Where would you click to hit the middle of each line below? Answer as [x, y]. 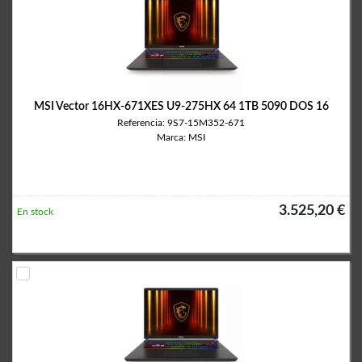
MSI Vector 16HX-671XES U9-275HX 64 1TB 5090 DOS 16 [181, 107]
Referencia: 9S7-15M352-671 [181, 123]
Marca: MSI [181, 137]
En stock [35, 212]
